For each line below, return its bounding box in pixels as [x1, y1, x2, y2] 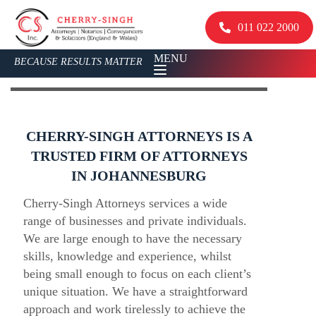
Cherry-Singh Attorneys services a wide [23, 195, 227, 210]
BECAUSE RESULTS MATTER [14, 56, 142, 68]
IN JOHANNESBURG [71, 167, 207, 183]
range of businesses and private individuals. [23, 213, 247, 228]
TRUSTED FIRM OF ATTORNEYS [30, 147, 248, 164]
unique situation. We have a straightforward [23, 284, 248, 298]
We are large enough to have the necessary [23, 231, 242, 245]
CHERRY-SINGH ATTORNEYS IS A [25, 128, 253, 144]
